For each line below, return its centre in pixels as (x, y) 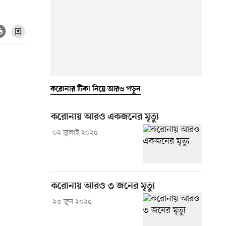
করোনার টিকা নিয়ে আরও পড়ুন (96, 89)
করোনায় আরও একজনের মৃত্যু (105, 117)
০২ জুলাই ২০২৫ (75, 133)
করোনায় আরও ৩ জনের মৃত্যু (103, 186)
